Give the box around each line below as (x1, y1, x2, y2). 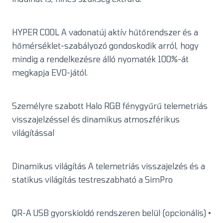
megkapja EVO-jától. (12, 68, 88, 78)
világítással (12, 128, 54, 138)
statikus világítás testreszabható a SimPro (12, 175, 173, 185)
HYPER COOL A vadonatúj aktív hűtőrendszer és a (12, 27, 198, 37)
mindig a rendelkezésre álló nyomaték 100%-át (12, 54, 189, 64)
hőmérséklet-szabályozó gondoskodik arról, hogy (12, 41, 199, 51)
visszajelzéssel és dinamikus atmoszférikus (12, 114, 180, 124)
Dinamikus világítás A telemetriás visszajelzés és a (12, 161, 205, 171)
